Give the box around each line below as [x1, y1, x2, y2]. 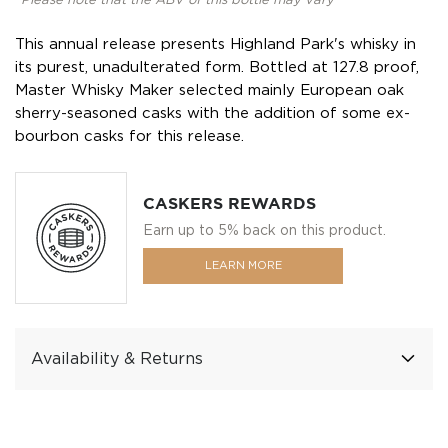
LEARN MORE [204, 260, 282, 271]
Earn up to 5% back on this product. [143, 223, 386, 237]
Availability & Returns [31, 351, 203, 367]
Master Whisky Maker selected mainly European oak [15, 83, 404, 97]
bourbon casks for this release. [15, 129, 244, 143]
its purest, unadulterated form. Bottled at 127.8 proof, [15, 60, 419, 74]
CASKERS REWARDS [143, 195, 316, 212]
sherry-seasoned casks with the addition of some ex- [15, 106, 410, 120]
